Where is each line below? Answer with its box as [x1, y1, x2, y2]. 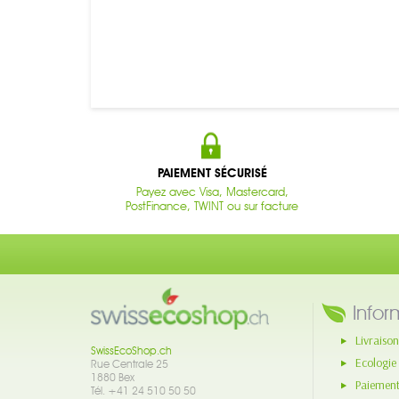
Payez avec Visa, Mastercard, [135, 183, 289, 199]
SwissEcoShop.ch [91, 344, 172, 358]
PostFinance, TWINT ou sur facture [126, 198, 298, 213]
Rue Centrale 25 [91, 357, 168, 371]
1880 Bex [91, 370, 134, 385]
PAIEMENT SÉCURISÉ [157, 165, 267, 181]
